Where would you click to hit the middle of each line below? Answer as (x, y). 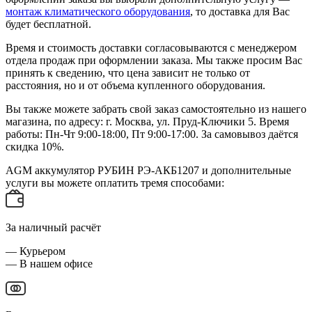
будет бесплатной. (48, 24)
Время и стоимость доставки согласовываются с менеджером (151, 48)
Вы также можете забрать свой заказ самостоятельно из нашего (156, 109)
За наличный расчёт (53, 227)
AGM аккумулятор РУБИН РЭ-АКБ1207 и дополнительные (148, 171)
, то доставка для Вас (240, 12)
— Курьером (36, 251)
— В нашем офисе (49, 263)
